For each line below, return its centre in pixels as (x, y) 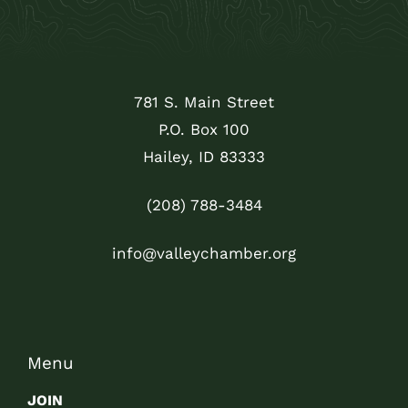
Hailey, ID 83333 (204, 156)
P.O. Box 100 (204, 129)
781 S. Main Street (204, 102)
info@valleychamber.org (204, 253)
